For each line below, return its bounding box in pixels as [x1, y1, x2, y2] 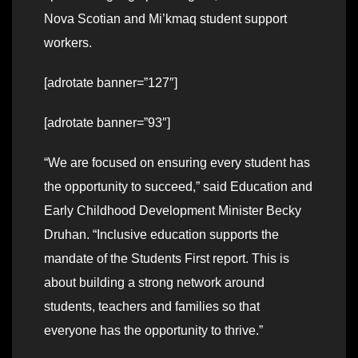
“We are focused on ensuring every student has [44, 155, 310, 169]
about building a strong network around [44, 275, 265, 289]
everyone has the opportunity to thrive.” [44, 323, 263, 337]
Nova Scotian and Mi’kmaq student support [44, 11, 287, 26]
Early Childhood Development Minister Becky [44, 203, 301, 217]
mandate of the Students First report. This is [44, 251, 289, 265]
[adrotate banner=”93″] [44, 115, 170, 129]
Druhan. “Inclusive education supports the [44, 227, 279, 241]
